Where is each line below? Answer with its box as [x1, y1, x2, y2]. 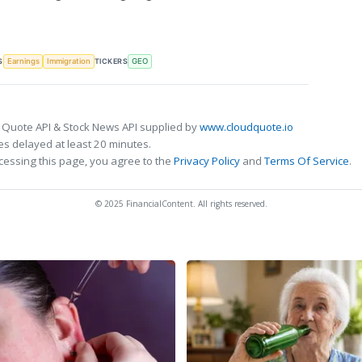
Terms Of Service [264, 154, 349, 169]
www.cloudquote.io [200, 120, 293, 135]
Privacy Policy [174, 154, 240, 169]
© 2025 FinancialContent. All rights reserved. [95, 198, 267, 210]
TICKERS [95, 56, 128, 65]
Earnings [6, 57, 40, 66]
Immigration [47, 57, 91, 66]
